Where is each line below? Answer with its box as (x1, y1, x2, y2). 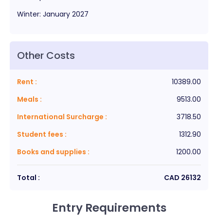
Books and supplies (17, 146, 88, 157)
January (43, 9, 70, 19)
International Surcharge (17, 111, 105, 122)
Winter (17, 9, 39, 19)
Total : (17, 172, 40, 182)
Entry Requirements (52, 200, 166, 216)
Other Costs (17, 48, 75, 62)
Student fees (17, 129, 63, 139)
